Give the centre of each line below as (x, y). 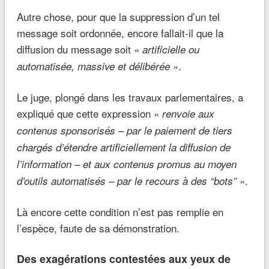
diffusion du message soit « (79, 49)
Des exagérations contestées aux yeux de (123, 258)
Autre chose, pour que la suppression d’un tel (118, 16)
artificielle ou (171, 49)
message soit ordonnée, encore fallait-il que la (120, 32)
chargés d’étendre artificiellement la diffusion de (123, 147)
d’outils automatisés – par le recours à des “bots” (126, 180)
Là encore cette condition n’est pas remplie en (120, 211)
